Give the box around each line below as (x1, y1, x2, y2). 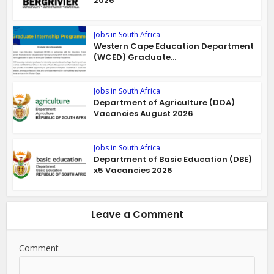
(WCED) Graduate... (94, 51, 177, 63)
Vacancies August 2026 (94, 108, 194, 120)
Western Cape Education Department (94, 40, 254, 52)
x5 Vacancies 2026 (94, 165, 173, 177)
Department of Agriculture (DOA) (94, 97, 235, 109)
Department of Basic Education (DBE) (94, 154, 253, 166)
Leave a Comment (91, 207, 183, 221)
